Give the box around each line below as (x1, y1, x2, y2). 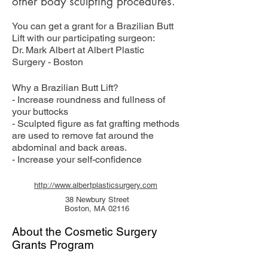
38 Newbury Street (65, 195, 129, 204)
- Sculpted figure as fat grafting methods (12, 118, 179, 129)
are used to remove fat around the (12, 130, 154, 141)
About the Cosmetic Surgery (12, 225, 157, 238)
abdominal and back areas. (12, 142, 127, 153)
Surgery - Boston (12, 56, 83, 68)
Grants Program (12, 238, 94, 251)
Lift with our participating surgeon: (12, 32, 155, 44)
